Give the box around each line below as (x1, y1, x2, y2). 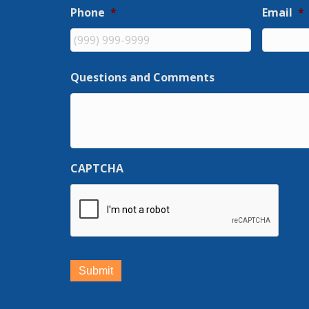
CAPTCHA (70, 160, 123, 176)
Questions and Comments (70, 69, 215, 85)
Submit (79, 264, 113, 277)
